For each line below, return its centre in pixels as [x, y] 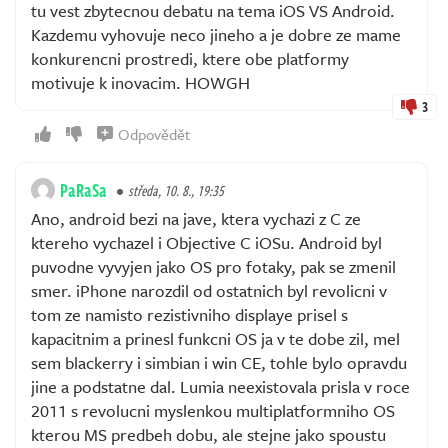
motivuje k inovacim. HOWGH [140, 82]
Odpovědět [154, 134]
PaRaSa [83, 190]
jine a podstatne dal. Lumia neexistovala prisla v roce [220, 386]
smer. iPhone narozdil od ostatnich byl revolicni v [209, 290]
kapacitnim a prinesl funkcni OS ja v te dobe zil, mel [215, 338]
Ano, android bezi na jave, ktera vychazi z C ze [196, 218]
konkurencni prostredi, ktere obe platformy [190, 58]
